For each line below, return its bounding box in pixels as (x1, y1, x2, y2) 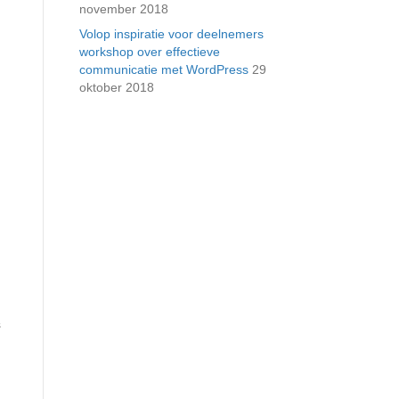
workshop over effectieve (78, 45, 220, 59)
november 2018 (78, 2, 168, 16)
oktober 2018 (78, 80, 154, 94)
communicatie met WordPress (78, 62, 248, 77)
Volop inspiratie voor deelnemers (78, 27, 264, 41)
